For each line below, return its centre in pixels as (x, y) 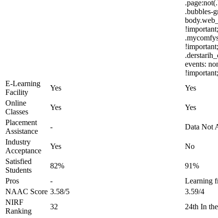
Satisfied (18, 161)
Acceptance (23, 151)
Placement (21, 122)
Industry (18, 142)
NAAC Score (27, 191)
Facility (17, 92)
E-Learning (23, 83)
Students (18, 170)
